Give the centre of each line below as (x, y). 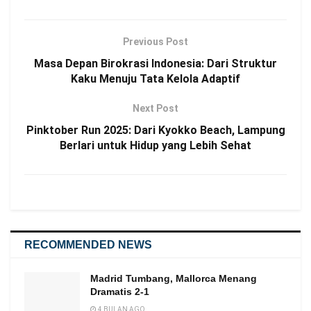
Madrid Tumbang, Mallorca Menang (174, 279)
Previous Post (155, 42)
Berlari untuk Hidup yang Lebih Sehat (155, 146)
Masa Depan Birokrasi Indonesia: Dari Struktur (155, 64)
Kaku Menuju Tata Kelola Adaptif (155, 79)
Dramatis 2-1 (120, 292)
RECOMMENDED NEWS (88, 245)
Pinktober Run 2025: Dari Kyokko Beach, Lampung (155, 131)
